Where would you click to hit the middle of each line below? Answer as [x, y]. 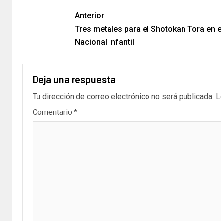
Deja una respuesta [74, 80]
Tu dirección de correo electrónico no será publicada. [123, 97]
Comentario [53, 112]
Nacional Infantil [104, 42]
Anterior [89, 16]
